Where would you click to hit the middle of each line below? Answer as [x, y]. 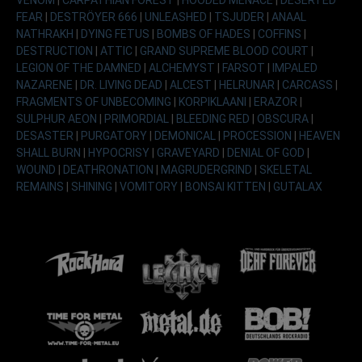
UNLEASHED [177, 17]
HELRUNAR [248, 84]
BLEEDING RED [214, 118]
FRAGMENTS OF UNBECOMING [95, 101]
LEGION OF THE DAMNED [80, 67]
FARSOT [245, 67]
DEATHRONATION [109, 169]
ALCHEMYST [183, 67]
